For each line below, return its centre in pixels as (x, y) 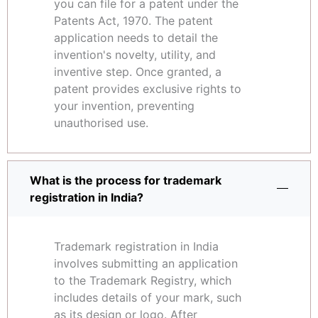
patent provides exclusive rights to (148, 89)
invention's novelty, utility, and (135, 55)
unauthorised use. (101, 123)
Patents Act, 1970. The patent (133, 21)
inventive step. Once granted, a (138, 72)
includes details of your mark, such (148, 298)
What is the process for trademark (126, 181)
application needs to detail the (136, 38)
